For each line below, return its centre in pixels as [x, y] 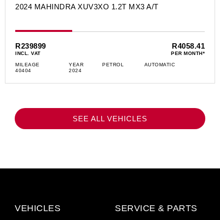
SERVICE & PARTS [156, 208]
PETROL [113, 65]
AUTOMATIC [160, 65]
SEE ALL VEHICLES [110, 119]
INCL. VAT [28, 54]
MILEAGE [27, 65]
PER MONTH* [188, 54]
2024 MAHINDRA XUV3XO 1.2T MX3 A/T [87, 7]
